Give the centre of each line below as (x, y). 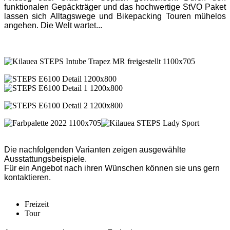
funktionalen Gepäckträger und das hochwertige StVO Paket (115, 7)
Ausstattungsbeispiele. (45, 159)
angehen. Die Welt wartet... (53, 25)
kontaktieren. (27, 177)
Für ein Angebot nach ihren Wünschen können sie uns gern (112, 168)
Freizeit (37, 204)
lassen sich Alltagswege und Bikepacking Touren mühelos (115, 16)
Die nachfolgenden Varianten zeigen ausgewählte (95, 149)
